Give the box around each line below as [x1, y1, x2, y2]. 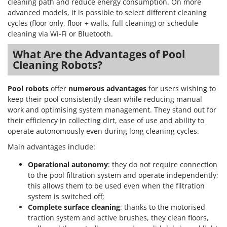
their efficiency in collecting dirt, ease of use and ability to [8, 115, 204, 125]
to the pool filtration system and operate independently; [28, 170, 218, 180]
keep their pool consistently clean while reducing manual [8, 94, 202, 104]
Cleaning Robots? [13, 57, 102, 72]
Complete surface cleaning [28, 202, 120, 212]
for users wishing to [146, 83, 216, 93]
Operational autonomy [28, 159, 108, 169]
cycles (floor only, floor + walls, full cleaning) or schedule [8, 18, 198, 28]
